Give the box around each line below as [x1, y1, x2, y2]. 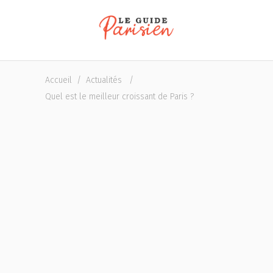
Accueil [45, 74, 72, 85]
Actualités [86, 74, 122, 85]
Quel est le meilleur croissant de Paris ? [45, 91, 194, 102]
